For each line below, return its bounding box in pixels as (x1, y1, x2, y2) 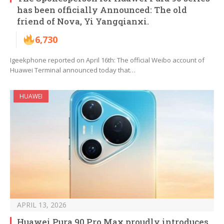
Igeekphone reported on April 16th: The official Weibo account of (10, 55, 204, 65)
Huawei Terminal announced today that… (10, 65, 135, 75)
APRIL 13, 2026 (17, 200, 66, 210)
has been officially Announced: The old (17, 4, 187, 16)
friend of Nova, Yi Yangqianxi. (17, 15, 149, 27)
